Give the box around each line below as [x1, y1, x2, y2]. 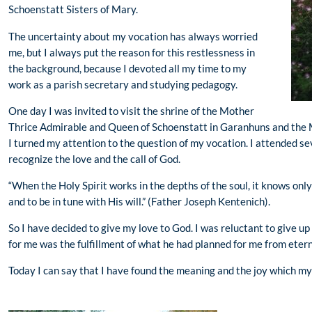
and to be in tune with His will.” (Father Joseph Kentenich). [8, 194, 270, 208]
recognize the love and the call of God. [8, 152, 180, 165]
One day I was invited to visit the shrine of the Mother [8, 104, 254, 117]
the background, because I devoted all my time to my [8, 61, 247, 75]
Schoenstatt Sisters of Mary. [8, 3, 138, 16]
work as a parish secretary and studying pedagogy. [8, 77, 237, 91]
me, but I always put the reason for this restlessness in [8, 45, 255, 58]
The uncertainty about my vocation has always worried [8, 29, 258, 42]
